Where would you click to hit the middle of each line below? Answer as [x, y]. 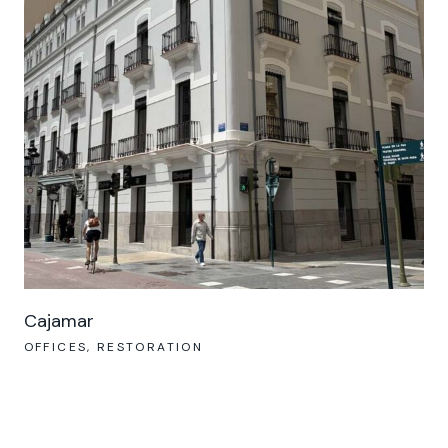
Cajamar [58, 320]
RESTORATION [150, 346]
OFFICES [55, 346]
